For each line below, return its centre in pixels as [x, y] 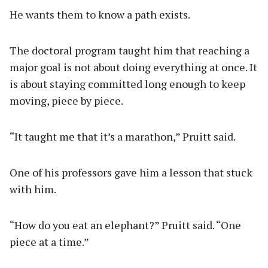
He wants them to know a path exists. [100, 15]
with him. [33, 189]
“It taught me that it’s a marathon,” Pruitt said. [123, 137]
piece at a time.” [49, 242]
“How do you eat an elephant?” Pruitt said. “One [125, 225]
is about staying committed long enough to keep [127, 84]
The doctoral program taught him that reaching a [130, 51]
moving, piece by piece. [66, 101]
